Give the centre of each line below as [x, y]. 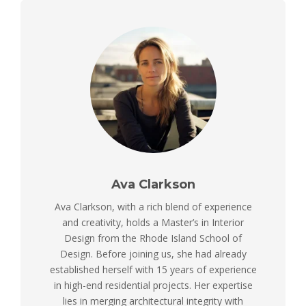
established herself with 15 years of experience [153, 269]
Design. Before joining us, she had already [153, 253]
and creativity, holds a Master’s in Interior [153, 222]
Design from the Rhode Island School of [153, 238]
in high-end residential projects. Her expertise [153, 285]
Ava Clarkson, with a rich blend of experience [153, 206]
